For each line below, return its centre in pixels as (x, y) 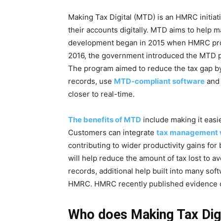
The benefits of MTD (105, 120)
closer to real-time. (101, 94)
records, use (91, 81)
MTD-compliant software (159, 81)
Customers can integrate (112, 132)
